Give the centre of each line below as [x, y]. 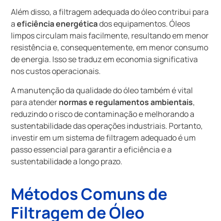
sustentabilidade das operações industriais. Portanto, [107, 126]
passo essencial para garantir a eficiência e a [92, 149]
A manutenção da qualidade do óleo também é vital [102, 90]
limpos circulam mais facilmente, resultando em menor [110, 36]
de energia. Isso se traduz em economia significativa [105, 59]
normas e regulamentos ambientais [126, 102]
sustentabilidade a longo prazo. [67, 161]
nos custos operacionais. [56, 71]
